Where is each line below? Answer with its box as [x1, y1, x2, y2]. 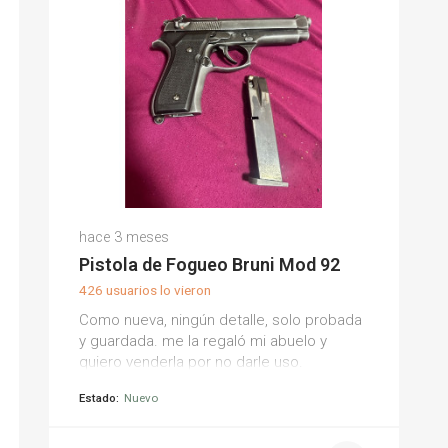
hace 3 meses [78, 229, 169, 246]
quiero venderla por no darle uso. [78, 353, 303, 371]
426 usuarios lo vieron [78, 282, 211, 298]
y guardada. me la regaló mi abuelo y [78, 332, 327, 350]
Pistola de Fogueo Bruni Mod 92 [78, 254, 340, 275]
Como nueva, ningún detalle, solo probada [78, 311, 362, 329]
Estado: [78, 391, 119, 405]
